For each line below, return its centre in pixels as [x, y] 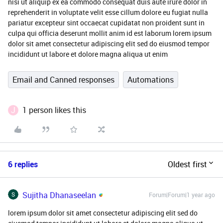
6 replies [23, 164]
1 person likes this [54, 110]
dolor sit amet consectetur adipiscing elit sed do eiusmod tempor [109, 44]
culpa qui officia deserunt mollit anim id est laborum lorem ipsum [110, 33]
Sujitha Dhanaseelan [59, 195]
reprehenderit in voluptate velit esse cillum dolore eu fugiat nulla [108, 12]
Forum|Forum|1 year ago [182, 195]
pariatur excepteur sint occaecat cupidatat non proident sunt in [106, 23]
